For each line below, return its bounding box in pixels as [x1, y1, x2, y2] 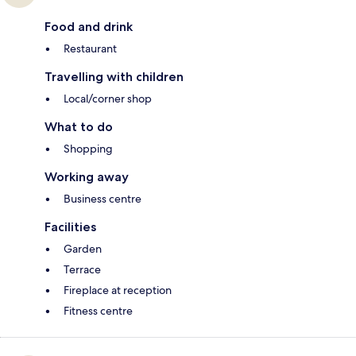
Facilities [44, 219, 96, 235]
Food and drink [44, 19, 133, 35]
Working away [44, 169, 129, 185]
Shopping [64, 141, 113, 157]
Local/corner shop [64, 91, 152, 106]
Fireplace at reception [64, 283, 172, 298]
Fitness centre [64, 304, 133, 319]
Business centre [64, 192, 141, 207]
